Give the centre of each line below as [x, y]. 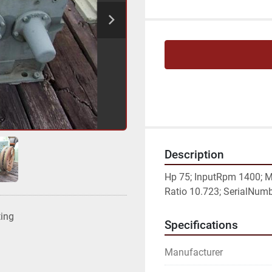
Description [194, 155]
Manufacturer [194, 252]
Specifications [201, 225]
